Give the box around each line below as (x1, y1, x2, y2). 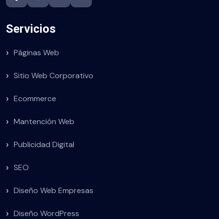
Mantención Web (14, 116, 74, 127)
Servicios (6, 22, 56, 36)
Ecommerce (14, 93, 56, 104)
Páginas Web (14, 47, 59, 58)
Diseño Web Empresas (14, 185, 93, 196)
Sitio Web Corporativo (14, 70, 93, 81)
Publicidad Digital (14, 139, 74, 150)
